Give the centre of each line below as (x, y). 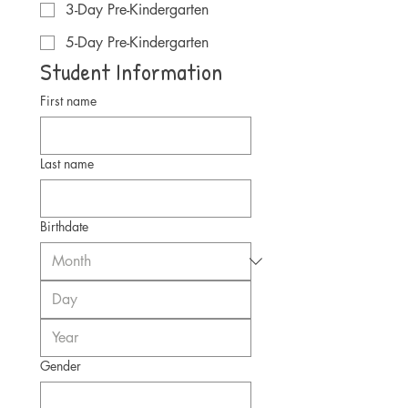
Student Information (131, 71)
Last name (67, 163)
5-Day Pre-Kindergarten (137, 42)
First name (68, 101)
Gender (61, 366)
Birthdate (64, 226)
